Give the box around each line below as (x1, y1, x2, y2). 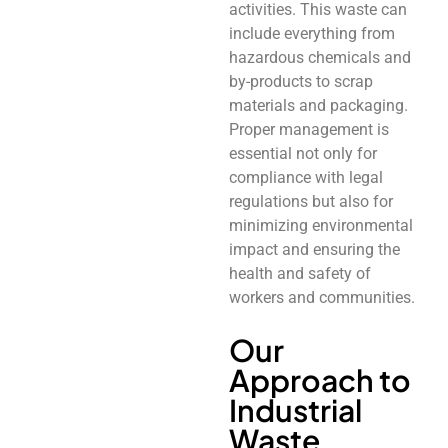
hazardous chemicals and (228, 47, 411, 67)
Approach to (228, 360, 411, 399)
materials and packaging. (228, 95, 408, 115)
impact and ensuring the (228, 239, 400, 259)
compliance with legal (228, 167, 383, 187)
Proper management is (228, 119, 389, 139)
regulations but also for (228, 191, 393, 211)
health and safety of (228, 263, 371, 283)
